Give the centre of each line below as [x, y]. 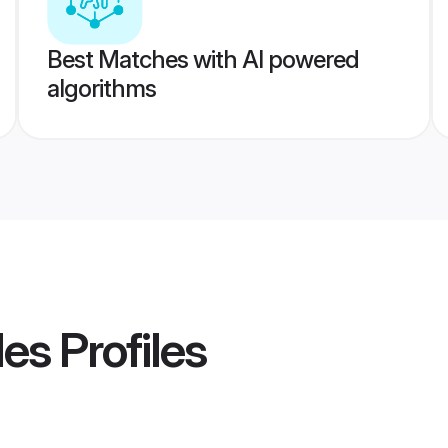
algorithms [101, 88]
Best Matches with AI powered [202, 59]
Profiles [128, 350]
